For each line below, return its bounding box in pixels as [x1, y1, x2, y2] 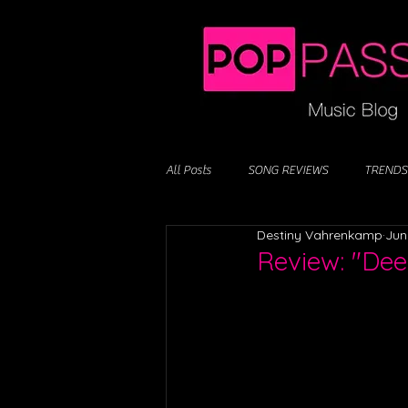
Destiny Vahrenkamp [257, 227, 382, 243]
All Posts [166, 162, 211, 178]
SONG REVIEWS [248, 162, 328, 178]
